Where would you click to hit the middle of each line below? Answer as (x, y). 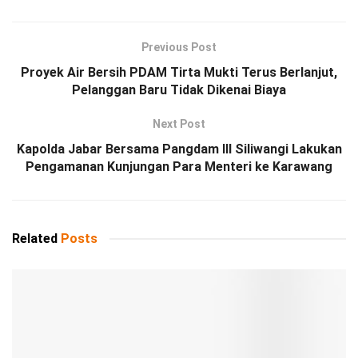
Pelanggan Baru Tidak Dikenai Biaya (179, 89)
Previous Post (179, 47)
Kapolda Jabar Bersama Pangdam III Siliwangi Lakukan (179, 149)
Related (35, 238)
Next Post (179, 123)
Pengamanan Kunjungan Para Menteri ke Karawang (179, 166)
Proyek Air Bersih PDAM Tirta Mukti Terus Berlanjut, (179, 72)
